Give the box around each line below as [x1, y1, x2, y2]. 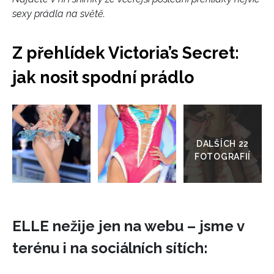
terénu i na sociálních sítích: [12, 239, 208, 257]
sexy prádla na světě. [12, 8, 105, 20]
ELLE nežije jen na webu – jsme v [12, 217, 244, 235]
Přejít [222, 105, 245, 117]
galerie [222, 135, 252, 147]
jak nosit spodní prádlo [12, 68, 194, 87]
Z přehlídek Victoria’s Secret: [12, 43, 239, 63]
